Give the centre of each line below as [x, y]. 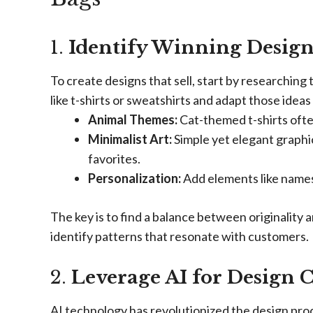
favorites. [114, 159]
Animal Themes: [133, 119]
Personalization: [134, 178]
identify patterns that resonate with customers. [180, 236]
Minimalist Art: [130, 139]
